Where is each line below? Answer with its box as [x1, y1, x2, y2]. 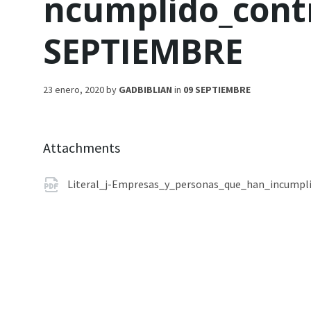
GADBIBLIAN [119, 83, 172, 96]
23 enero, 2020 [43, 83, 106, 96]
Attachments [43, 139, 120, 156]
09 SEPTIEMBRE [183, 83, 251, 96]
